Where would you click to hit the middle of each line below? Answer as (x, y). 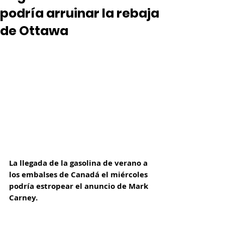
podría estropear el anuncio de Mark (80, 186)
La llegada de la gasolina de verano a (79, 163)
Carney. (23, 198)
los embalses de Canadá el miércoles (79, 175)
